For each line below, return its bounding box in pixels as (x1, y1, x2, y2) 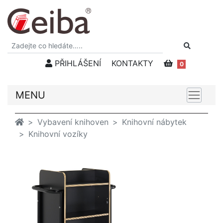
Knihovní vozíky (28, 129, 88, 139)
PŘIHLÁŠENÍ (52, 58, 101, 68)
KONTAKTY (111, 58, 153, 68)
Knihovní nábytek (122, 117, 187, 127)
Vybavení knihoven (37, 117, 109, 127)
